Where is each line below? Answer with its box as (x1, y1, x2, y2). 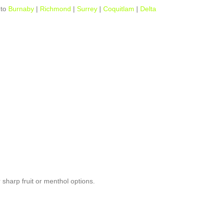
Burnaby (8, 5, 34, 13)
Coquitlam (103, 5, 134, 13)
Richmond (40, 5, 71, 13)
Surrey (77, 5, 97, 13)
